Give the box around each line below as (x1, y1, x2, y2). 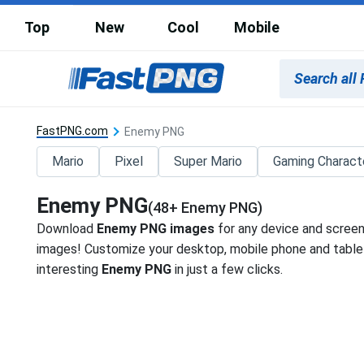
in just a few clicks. (171, 261, 284, 277)
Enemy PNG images (97, 220, 215, 236)
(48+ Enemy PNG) (148, 198, 263, 216)
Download (37, 220, 97, 236)
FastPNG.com (37, 123, 109, 137)
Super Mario (174, 153, 243, 169)
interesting (37, 261, 102, 277)
